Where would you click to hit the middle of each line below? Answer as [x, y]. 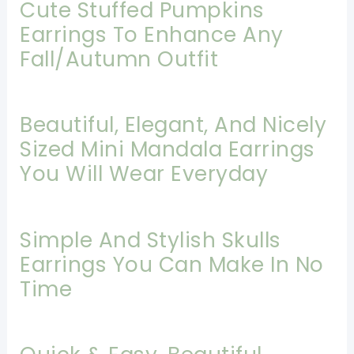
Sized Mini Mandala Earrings [168, 149]
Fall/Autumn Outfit [119, 58]
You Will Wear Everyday [144, 174]
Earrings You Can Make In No [172, 264]
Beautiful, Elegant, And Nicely [173, 125]
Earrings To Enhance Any [152, 34]
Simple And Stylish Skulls [151, 239]
